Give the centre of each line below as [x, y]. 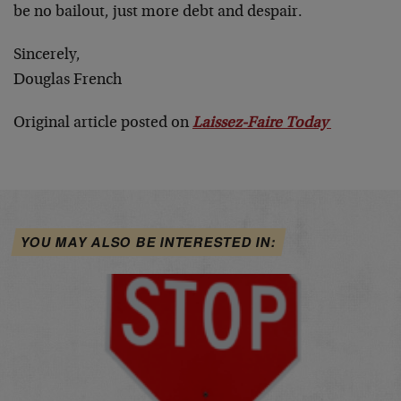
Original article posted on [103, 124]
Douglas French [68, 81]
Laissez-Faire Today [262, 124]
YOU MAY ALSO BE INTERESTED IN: [149, 242]
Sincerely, [47, 55]
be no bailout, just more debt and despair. [158, 13]
